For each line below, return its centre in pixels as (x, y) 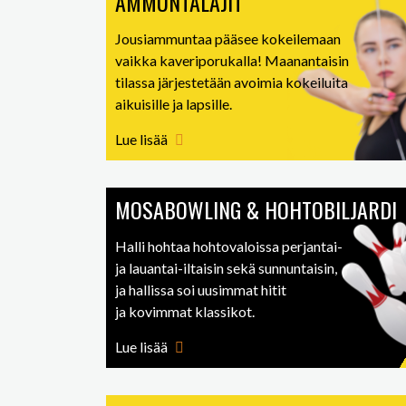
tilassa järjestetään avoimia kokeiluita (232, 82)
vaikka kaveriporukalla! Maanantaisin (232, 60)
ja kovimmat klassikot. (185, 311)
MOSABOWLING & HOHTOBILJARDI (256, 209)
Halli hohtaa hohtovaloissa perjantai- (229, 246)
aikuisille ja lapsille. (174, 104)
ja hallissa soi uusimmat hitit (201, 290)
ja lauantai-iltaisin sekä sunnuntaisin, (226, 268)
